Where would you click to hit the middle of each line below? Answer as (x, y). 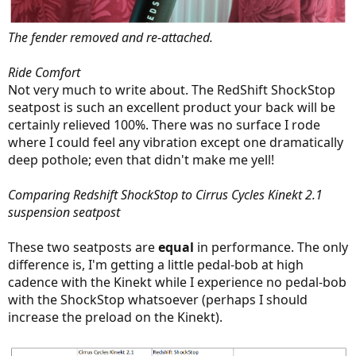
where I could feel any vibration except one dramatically (176, 143)
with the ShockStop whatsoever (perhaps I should (158, 300)
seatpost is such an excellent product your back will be (172, 108)
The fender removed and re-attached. (110, 38)
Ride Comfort (44, 73)
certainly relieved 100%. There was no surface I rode (164, 125)
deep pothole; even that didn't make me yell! (141, 160)
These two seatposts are (83, 248)
